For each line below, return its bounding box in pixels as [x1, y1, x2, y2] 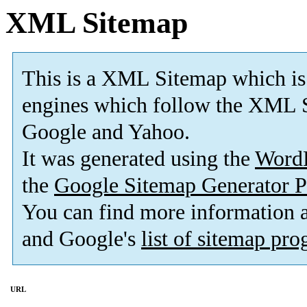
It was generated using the [22, 147, 255, 171]
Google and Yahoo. [22, 120, 190, 145]
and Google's [22, 227, 141, 251]
